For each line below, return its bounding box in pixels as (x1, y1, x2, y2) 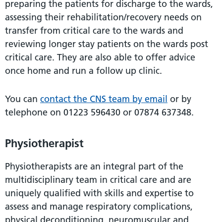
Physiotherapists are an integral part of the (5, 160, 183, 172)
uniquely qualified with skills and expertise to (5, 187, 194, 199)
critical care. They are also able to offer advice (5, 51, 195, 63)
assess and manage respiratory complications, (5, 200, 193, 212)
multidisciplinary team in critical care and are (5, 173, 191, 185)
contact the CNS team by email (40, 93, 167, 105)
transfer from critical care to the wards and (5, 24, 183, 36)
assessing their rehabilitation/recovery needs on (5, 11, 202, 23)
